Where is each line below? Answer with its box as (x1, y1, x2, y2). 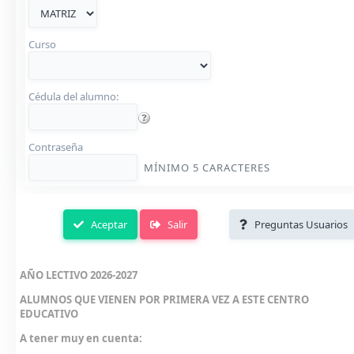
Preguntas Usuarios (254, 217, 348, 232)
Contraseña (28, 140, 83, 154)
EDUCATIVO (20, 307, 78, 321)
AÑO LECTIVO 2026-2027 (20, 268, 137, 282)
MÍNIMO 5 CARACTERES (140, 160, 270, 175)
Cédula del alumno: (28, 89, 119, 104)
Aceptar (91, 217, 127, 232)
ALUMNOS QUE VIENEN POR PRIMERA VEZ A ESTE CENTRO (20, 292, 309, 307)
